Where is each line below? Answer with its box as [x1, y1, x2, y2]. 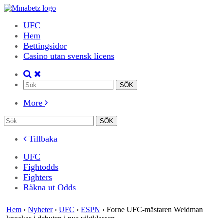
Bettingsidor [23, 41, 67, 51]
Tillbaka [26, 134, 57, 143]
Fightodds [23, 162, 58, 172]
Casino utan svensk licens [23, 51, 114, 61]
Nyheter [28, 205, 53, 214]
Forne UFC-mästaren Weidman [107, 205, 203, 214]
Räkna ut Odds [23, 182, 76, 192]
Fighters [23, 172, 52, 182]
